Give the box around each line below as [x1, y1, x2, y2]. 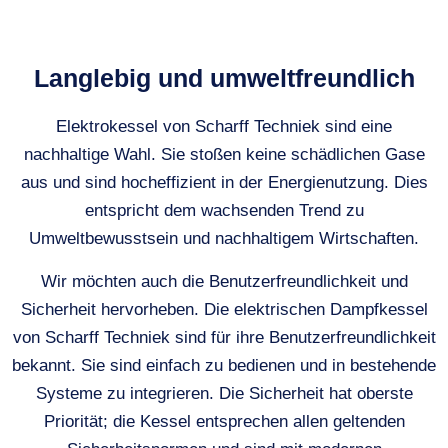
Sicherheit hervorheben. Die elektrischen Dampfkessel [20, 299, 428, 319]
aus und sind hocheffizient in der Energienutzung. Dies [20, 173, 428, 193]
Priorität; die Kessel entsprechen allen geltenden [43, 411, 405, 431]
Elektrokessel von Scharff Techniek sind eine [56, 117, 392, 137]
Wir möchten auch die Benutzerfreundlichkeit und [40, 271, 408, 291]
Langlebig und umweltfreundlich [33, 64, 415, 93]
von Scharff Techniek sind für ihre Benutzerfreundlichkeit [12, 327, 436, 347]
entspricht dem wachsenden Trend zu [84, 201, 364, 221]
